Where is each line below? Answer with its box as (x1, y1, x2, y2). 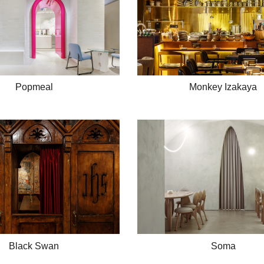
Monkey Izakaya (189, 82, 258, 93)
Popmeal (15, 82, 53, 93)
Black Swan (9, 240, 60, 251)
